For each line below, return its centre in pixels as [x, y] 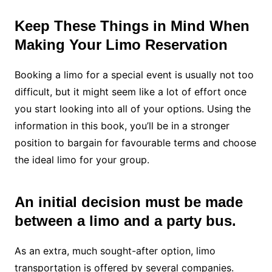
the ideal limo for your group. [82, 160]
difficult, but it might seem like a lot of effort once [130, 92]
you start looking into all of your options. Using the [132, 109]
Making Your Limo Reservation [121, 45]
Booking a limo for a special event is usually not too [134, 75]
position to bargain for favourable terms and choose [135, 143]
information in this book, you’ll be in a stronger [122, 126]
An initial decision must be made [128, 202]
